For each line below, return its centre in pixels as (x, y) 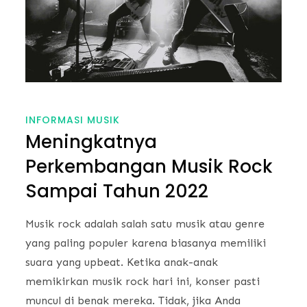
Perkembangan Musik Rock (149, 167)
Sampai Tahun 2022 (117, 192)
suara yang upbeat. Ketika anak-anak (122, 262)
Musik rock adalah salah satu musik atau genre (145, 224)
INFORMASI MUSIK (73, 120)
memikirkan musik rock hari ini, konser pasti (143, 282)
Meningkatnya (91, 142)
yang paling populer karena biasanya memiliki (146, 243)
